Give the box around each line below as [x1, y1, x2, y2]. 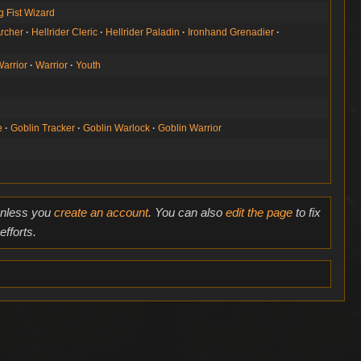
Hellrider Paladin [106, 26, 180, 38]
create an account [53, 205, 148, 220]
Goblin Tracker [10, 122, 76, 134]
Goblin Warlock [83, 122, 151, 134]
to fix [292, 205, 321, 220]
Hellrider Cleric [31, 26, 98, 38]
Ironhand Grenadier [188, 26, 275, 38]
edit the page [225, 205, 293, 220]
